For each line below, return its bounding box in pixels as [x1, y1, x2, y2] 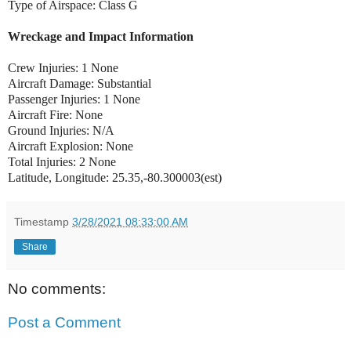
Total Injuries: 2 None [8, 154, 119, 168]
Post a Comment [8, 314, 121, 331]
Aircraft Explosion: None [8, 139, 133, 153]
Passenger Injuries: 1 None [8, 92, 143, 106]
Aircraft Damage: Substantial [8, 76, 151, 90]
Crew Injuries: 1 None [8, 60, 121, 74]
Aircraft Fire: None [8, 107, 103, 121]
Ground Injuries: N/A [8, 123, 114, 137]
